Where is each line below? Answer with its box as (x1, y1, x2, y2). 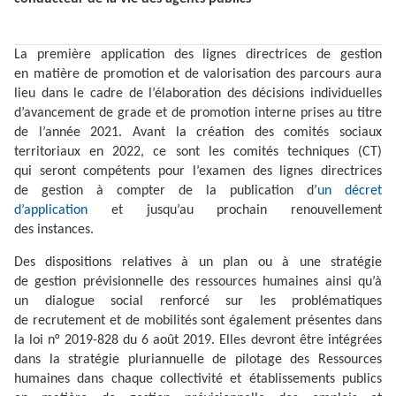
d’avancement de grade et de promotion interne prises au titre (14, 105, 382, 120)
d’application (14, 202, 88, 217)
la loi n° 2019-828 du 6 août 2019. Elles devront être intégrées (14, 332, 382, 347)
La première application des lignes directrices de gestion (14, 47, 382, 62)
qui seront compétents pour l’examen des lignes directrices (14, 164, 382, 179)
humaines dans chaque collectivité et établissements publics (14, 371, 382, 386)
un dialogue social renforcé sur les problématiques (14, 293, 382, 308)
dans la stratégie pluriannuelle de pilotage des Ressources (14, 352, 382, 367)
